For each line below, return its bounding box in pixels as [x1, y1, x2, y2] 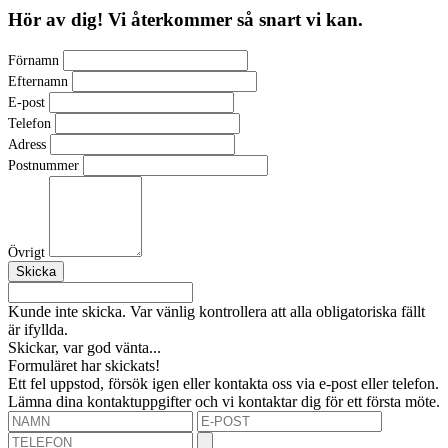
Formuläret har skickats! [8, 356, 160, 374]
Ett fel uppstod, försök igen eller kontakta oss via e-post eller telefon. [8, 374, 439, 392]
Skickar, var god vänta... [8, 338, 161, 356]
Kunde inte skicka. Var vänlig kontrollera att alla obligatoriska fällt [8, 302, 425, 320]
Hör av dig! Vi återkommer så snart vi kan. [8, 9, 363, 30]
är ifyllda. [8, 320, 68, 338]
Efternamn [8, 73, 68, 89]
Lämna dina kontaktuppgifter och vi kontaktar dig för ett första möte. [8, 392, 440, 410]
